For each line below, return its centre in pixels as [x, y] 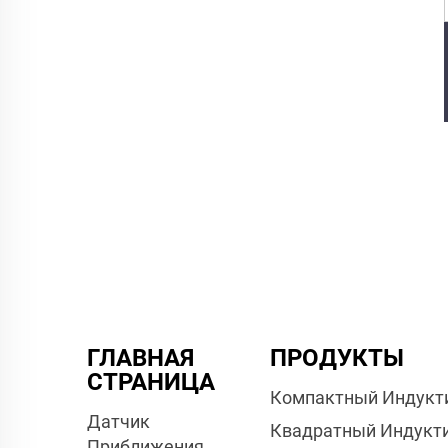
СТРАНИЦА [151, 381]
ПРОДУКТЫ [337, 357]
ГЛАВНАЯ [140, 357]
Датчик [118, 421]
